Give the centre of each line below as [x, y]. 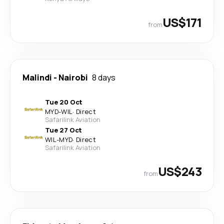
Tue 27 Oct [63, 130]
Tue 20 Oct [64, 102]
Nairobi [73, 77]
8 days [104, 77]
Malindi [37, 77]
